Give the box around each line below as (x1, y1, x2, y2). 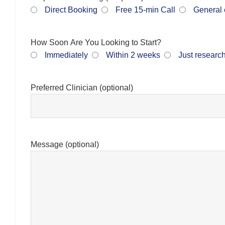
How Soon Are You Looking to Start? (31, 38, 161, 47)
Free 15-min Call (116, 5, 175, 14)
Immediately (45, 50, 88, 59)
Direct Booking (45, 5, 97, 14)
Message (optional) (31, 140, 99, 149)
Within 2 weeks (106, 50, 160, 59)
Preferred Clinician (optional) (31, 83, 133, 92)
